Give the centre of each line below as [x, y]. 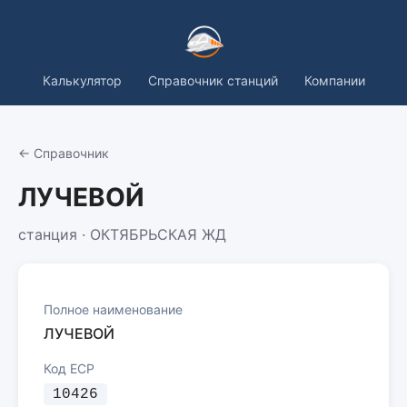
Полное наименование [113, 309]
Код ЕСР [69, 368]
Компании [334, 80]
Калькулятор [82, 80]
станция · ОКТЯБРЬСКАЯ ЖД [122, 234]
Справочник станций [213, 80]
